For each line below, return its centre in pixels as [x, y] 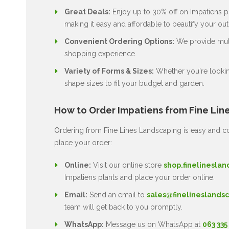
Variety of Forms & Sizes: [109, 71]
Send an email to [117, 194]
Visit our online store [127, 165]
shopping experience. [100, 53]
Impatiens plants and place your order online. [139, 177]
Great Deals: [87, 12]
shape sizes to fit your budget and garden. [134, 83]
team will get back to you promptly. [123, 207]
